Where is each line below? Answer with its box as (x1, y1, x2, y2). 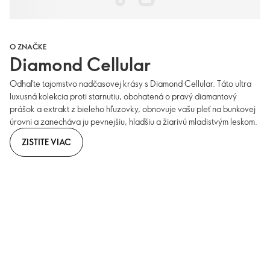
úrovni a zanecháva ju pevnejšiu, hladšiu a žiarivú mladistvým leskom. (10, 116, 257, 128)
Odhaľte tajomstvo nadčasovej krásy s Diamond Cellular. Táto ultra (10, 78, 251, 90)
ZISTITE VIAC (22, 136, 71, 148)
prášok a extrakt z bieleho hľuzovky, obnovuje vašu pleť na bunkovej (10, 103, 256, 115)
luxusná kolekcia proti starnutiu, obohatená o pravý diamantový (10, 90, 237, 102)
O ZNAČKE (10, 42, 46, 52)
